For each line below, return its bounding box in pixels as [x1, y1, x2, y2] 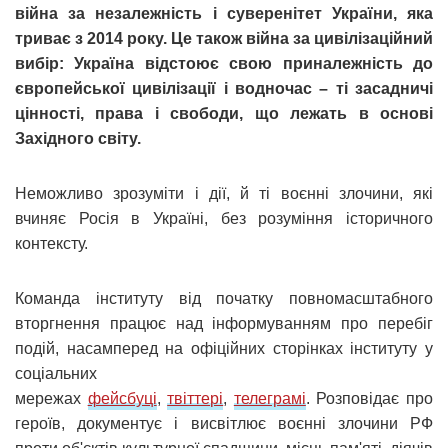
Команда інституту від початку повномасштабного [15, 290, 433, 308]
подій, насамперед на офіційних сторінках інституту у [15, 340, 433, 358]
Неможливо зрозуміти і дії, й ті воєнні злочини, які [15, 185, 433, 203]
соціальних [15, 365, 97, 383]
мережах [15, 390, 88, 408]
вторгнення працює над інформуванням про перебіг [15, 315, 433, 333]
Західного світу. [15, 130, 141, 148]
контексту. [15, 235, 88, 253]
